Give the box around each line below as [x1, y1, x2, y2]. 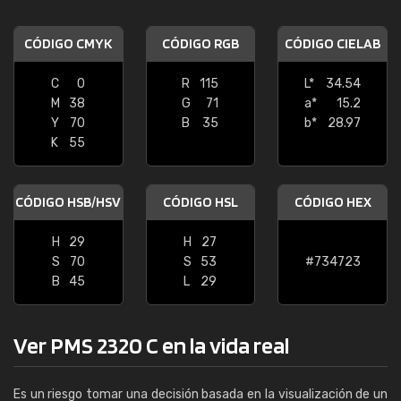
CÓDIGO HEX [294, 193, 371, 210]
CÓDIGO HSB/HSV [15, 193, 122, 210]
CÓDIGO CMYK [24, 35, 113, 52]
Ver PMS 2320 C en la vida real [13, 331, 289, 359]
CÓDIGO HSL [162, 193, 238, 210]
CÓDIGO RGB [161, 35, 239, 52]
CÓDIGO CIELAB [285, 35, 381, 52]
